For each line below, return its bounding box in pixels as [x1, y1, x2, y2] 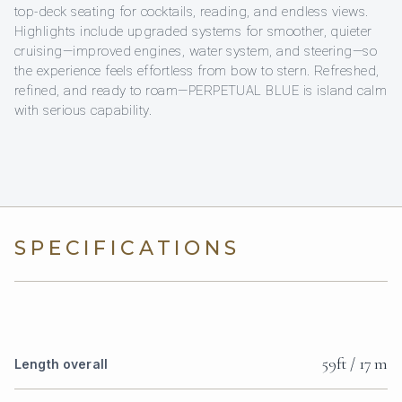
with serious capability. [14, 101, 153, 118]
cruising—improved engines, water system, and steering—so [14, 42, 378, 59]
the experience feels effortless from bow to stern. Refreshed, [14, 62, 380, 79]
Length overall [14, 355, 108, 371]
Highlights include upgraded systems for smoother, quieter [14, 22, 372, 39]
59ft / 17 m [321, 353, 388, 373]
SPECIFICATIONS [14, 235, 240, 260]
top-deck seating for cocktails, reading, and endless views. [14, 3, 369, 20]
